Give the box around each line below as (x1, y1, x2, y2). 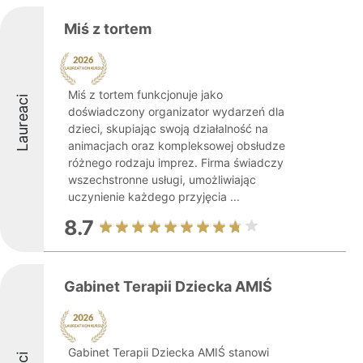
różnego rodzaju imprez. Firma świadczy (68, 156, 284, 169)
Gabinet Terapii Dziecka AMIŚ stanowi (68, 345, 269, 359)
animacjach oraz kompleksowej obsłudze (68, 139, 285, 152)
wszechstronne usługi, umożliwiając (68, 173, 256, 186)
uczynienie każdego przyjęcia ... (68, 190, 240, 203)
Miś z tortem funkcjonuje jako (68, 88, 223, 101)
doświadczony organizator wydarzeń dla (68, 105, 284, 118)
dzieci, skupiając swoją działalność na (68, 122, 268, 135)
